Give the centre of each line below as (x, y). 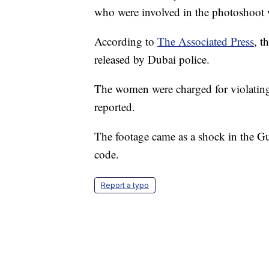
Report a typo (125, 186)
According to (126, 41)
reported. (115, 107)
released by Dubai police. (152, 59)
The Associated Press (206, 41)
